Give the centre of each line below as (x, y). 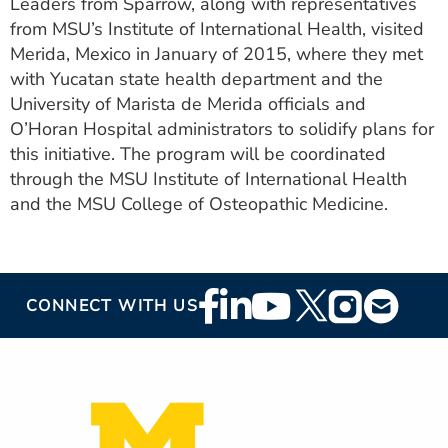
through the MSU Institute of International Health (208, 179)
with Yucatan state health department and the (196, 79)
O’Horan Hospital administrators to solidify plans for (222, 129)
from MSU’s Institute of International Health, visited (217, 29)
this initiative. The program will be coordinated (198, 154)
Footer (232, 300)
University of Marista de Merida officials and (188, 104)
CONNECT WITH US (112, 305)
